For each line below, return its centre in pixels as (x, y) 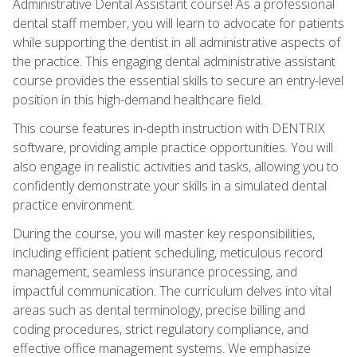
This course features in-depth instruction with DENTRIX (169, 128)
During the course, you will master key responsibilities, (164, 233)
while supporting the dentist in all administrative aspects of (177, 42)
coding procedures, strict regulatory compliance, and (161, 329)
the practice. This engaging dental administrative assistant (174, 61)
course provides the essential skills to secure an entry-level (178, 80)
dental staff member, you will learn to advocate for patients (178, 23)
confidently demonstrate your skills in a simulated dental (170, 185)
